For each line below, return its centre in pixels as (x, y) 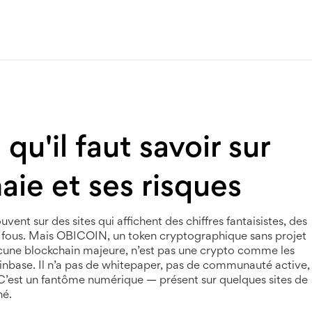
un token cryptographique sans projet (210, 237)
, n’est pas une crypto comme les (210, 252)
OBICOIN (82, 237)
